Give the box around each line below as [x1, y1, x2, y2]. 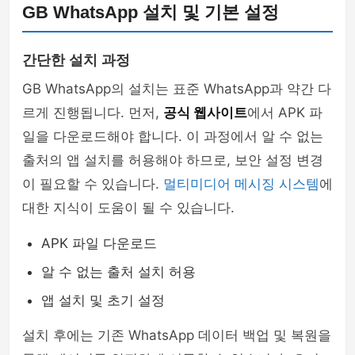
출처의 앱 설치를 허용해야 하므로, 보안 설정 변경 [22, 152, 323, 168]
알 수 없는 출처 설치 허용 [41, 264, 196, 280]
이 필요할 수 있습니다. [22, 176, 163, 192]
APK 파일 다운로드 [41, 235, 157, 251]
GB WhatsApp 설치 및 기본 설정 [22, 2, 279, 22]
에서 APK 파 [247, 105, 323, 120]
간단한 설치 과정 [22, 52, 130, 68]
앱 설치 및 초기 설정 [41, 292, 165, 308]
